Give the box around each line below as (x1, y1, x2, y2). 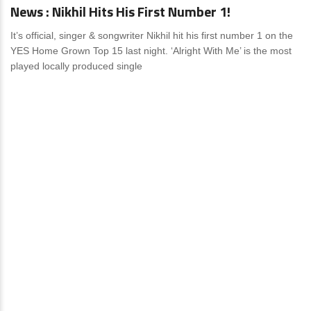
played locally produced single (10, 60, 142, 72)
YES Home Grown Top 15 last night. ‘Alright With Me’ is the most (10, 45, 292, 56)
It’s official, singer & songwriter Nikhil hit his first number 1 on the (10, 30, 293, 41)
